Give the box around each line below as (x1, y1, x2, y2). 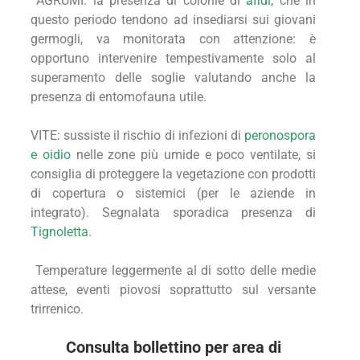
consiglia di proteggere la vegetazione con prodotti (31, 166, 316, 182)
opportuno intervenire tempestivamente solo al (31, 51, 316, 67)
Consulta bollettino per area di (65, 337, 281, 358)
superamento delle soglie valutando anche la (31, 70, 316, 86)
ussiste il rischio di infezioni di (70, 128, 245, 144)
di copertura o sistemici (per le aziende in (31, 186, 316, 202)
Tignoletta (31, 224, 88, 240)
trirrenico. (31, 301, 84, 317)
